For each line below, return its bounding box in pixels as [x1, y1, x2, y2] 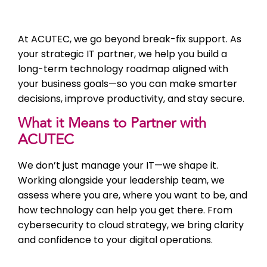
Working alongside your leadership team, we [18, 173, 225, 187]
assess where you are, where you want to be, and [18, 188, 247, 202]
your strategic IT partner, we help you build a [18, 47, 227, 61]
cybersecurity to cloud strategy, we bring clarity [18, 218, 244, 232]
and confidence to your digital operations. [18, 232, 213, 247]
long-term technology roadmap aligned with [18, 62, 228, 76]
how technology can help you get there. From [18, 203, 232, 217]
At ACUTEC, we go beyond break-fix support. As [18, 32, 241, 46]
